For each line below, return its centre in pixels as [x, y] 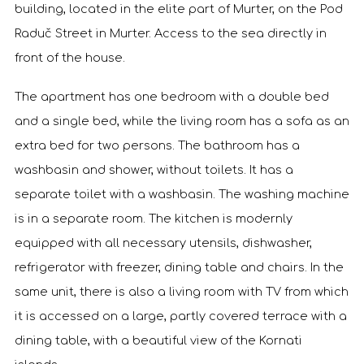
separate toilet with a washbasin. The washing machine [182, 194]
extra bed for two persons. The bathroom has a [157, 145]
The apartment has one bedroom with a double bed [172, 97]
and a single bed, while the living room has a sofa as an [182, 121]
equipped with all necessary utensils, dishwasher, [163, 243]
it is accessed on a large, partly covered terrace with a [181, 316]
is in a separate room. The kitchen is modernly [154, 219]
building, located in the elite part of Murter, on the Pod [179, 9]
